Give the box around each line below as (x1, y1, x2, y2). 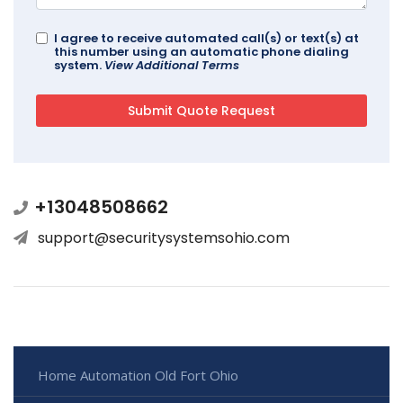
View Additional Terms (104, 57, 239, 75)
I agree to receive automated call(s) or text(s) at (54, 30, 359, 48)
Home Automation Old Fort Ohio (38, 366, 238, 385)
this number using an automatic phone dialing (54, 43, 349, 61)
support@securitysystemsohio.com (38, 228, 290, 249)
